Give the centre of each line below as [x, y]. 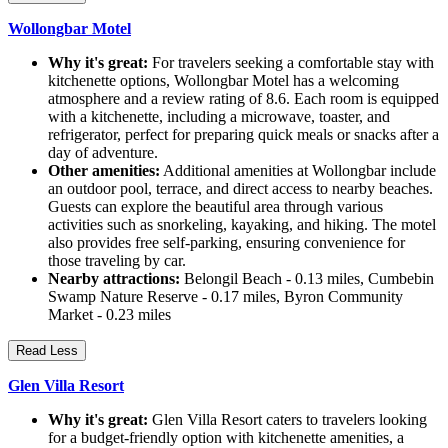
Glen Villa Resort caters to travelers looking [287, 420]
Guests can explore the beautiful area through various [215, 207]
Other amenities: [104, 171]
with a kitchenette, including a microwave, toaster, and [219, 117]
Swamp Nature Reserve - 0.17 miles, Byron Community [225, 297]
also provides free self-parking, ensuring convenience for [226, 243]
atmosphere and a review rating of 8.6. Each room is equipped [243, 99]
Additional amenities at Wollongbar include [298, 171]
